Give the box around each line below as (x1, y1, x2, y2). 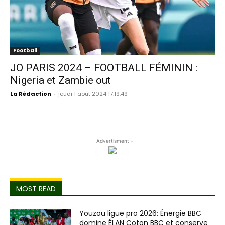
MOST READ (16, 183, 56, 194)
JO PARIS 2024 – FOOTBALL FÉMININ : (10, 61, 197, 74)
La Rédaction (10, 89, 51, 98)
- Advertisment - (92, 137, 133, 144)
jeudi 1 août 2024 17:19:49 (58, 89, 128, 98)
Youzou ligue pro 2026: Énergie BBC (79, 208, 202, 218)
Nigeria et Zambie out (10, 74, 111, 86)
